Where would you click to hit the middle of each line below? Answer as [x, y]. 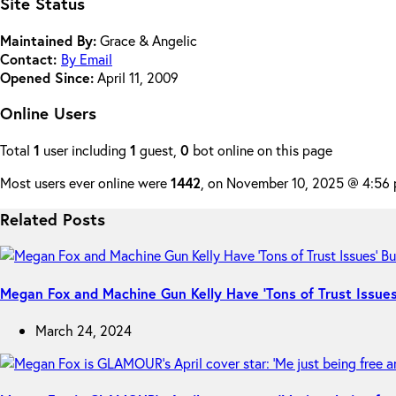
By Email [87, 58]
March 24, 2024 [84, 330]
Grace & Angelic [147, 40]
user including [85, 150]
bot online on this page [261, 150]
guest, [158, 150]
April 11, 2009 [136, 77]
